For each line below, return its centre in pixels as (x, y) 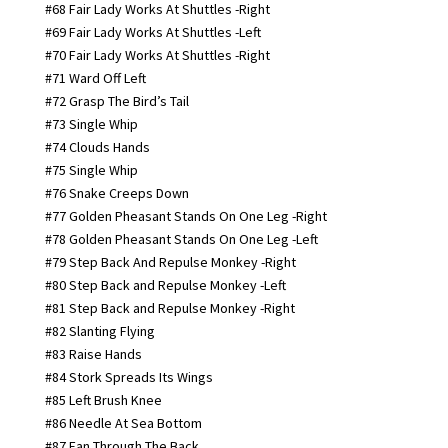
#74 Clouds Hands (97, 146)
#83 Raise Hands (93, 353)
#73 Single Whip (91, 123)
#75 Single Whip (91, 169)
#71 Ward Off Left (95, 77)
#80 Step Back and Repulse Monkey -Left (165, 284)
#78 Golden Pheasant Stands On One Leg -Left (181, 238)
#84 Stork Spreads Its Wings (128, 376)
